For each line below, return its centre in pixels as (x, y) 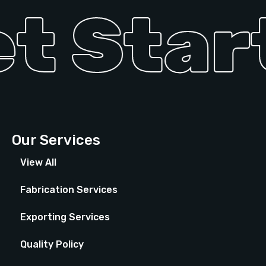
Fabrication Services (69, 190)
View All (38, 163)
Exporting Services (65, 217)
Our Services (56, 140)
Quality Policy (52, 245)
